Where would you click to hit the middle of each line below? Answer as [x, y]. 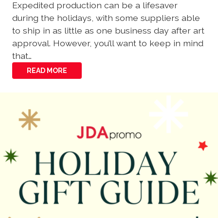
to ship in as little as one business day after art [108, 31]
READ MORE [47, 71]
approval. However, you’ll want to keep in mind [108, 43]
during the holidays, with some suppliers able [106, 18]
